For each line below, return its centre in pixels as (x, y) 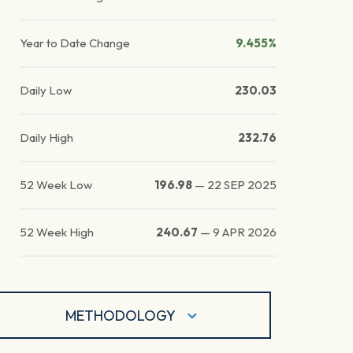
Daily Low (46, 91)
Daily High (47, 138)
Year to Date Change (75, 43)
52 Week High (57, 232)
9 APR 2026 (245, 232)
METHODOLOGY (121, 315)
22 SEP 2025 (242, 185)
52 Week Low (56, 185)
